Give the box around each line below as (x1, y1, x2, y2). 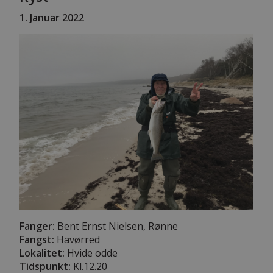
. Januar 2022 (25, 10, 84, 24)
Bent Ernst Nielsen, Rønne (55, 219, 178, 233)
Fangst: (19, 232, 54, 246)
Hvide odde (65, 246, 118, 260)
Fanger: (19, 219, 55, 233)
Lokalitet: (19, 246, 65, 260)
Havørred (54, 232, 100, 246)
